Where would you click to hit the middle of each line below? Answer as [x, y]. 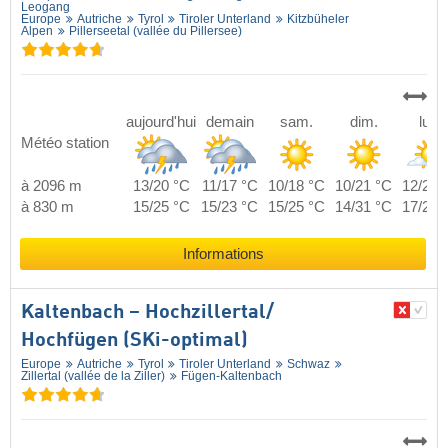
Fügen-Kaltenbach [231, 376]
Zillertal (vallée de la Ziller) [93, 376]
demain [229, 122]
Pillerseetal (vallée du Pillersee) [155, 30]
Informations [223, 254]
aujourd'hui [161, 122]
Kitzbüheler [318, 18]
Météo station [65, 143]
